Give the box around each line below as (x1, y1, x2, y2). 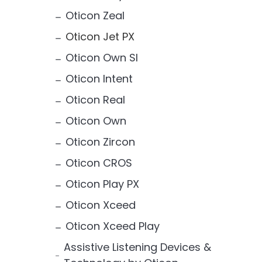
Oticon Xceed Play (65, 218, 160, 233)
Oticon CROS (65, 155, 132, 170)
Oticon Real (65, 92, 125, 107)
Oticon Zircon (65, 134, 135, 149)
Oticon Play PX (65, 176, 139, 191)
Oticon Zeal (65, 8, 125, 23)
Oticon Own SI (65, 50, 138, 65)
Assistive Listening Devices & (63, 239, 211, 254)
